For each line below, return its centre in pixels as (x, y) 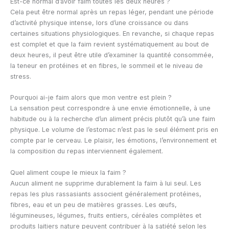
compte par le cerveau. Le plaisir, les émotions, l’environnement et (113, 141)
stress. (21, 76)
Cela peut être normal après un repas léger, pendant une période (112, 12)
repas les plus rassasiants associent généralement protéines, (106, 194)
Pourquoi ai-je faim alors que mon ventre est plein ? (91, 98)
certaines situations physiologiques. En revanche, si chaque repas (112, 33)
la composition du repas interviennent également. (87, 151)
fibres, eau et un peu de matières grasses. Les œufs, (94, 204)
